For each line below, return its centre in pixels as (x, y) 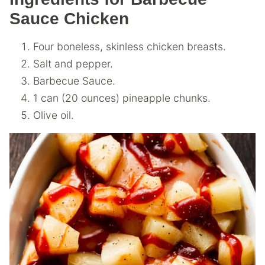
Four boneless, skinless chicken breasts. (130, 46)
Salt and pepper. (73, 64)
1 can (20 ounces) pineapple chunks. (122, 98)
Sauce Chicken (69, 19)
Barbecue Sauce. (74, 81)
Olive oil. (54, 115)
